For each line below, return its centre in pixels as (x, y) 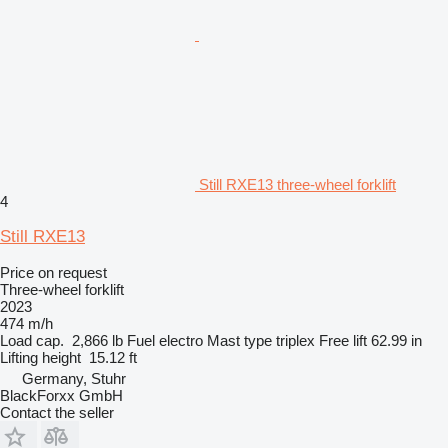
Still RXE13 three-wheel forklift (297, 184)
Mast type (239, 340)
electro (181, 340)
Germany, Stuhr (74, 378)
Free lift (343, 340)
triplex (295, 340)
